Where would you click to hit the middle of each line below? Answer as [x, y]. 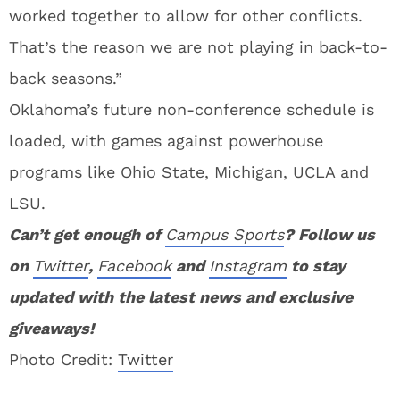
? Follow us [329, 234]
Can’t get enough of [87, 234]
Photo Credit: [63, 359]
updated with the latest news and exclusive [181, 297]
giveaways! [51, 328]
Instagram [248, 266]
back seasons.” [66, 78]
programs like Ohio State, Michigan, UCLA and [189, 172]
